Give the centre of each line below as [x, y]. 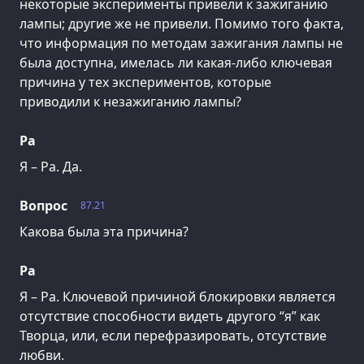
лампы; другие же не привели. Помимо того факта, [182, 23]
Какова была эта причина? [104, 231]
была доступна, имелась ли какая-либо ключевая [176, 62]
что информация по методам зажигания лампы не [181, 43]
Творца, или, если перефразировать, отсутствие [173, 335]
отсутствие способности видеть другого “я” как [170, 316]
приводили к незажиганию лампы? [130, 101]
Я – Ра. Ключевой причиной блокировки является [178, 296]
